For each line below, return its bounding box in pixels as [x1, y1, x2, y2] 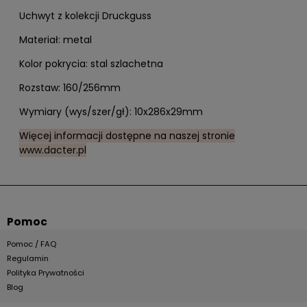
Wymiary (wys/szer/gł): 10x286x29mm [19, 104, 203, 119]
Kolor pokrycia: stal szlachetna [19, 56, 163, 71]
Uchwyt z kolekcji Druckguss [19, 8, 151, 23]
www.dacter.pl [19, 143, 86, 157]
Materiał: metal [19, 32, 92, 47]
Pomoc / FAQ [7, 238, 56, 249]
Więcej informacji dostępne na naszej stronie [19, 128, 235, 143]
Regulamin [7, 252, 49, 264]
